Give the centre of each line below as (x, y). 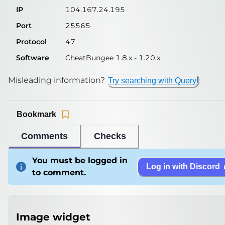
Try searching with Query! (153, 80)
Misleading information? (57, 80)
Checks (110, 136)
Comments (44, 136)
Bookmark (36, 115)
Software (33, 58)
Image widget (53, 217)
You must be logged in (80, 160)
